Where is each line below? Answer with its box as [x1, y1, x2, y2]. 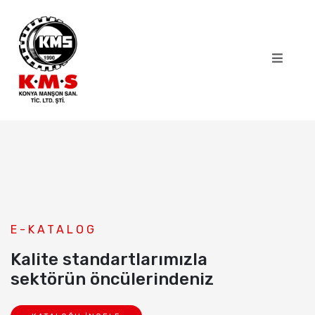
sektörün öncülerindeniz [11, 269, 214, 289]
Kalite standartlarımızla [11, 249, 207, 269]
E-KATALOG [11, 222, 97, 236]
